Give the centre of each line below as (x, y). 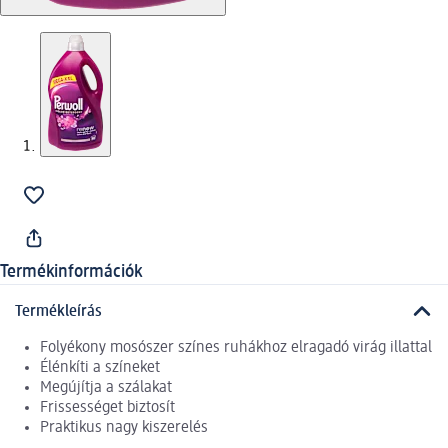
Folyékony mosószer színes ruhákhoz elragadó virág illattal (236, 347)
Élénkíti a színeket (100, 367)
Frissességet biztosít (107, 407)
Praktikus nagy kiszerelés (124, 427)
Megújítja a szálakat (106, 387)
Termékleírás (58, 311)
